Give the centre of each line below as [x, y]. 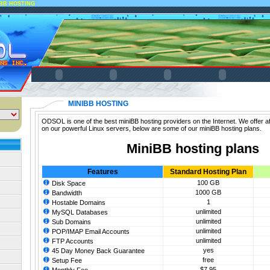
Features [102, 172]
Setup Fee [66, 261]
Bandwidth [66, 193]
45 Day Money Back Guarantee [97, 251]
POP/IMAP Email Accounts [90, 232]
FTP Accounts [72, 241]
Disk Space [68, 184]
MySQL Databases [79, 212]
